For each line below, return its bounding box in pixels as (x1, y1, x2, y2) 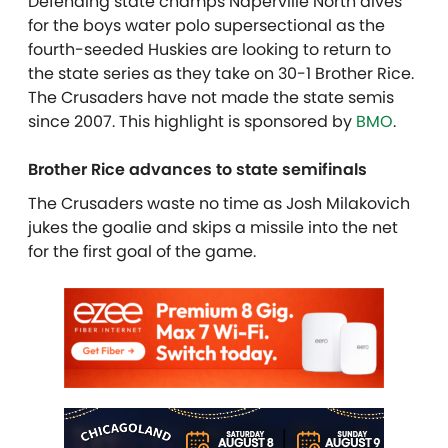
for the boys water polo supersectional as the (28, 13, 385, 37)
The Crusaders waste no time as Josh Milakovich (28, 191, 410, 215)
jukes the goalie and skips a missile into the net (28, 215, 398, 239)
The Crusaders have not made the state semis (28, 85, 394, 109)
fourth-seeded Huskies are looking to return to (28, 37, 391, 61)
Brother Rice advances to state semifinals (28, 157, 367, 181)
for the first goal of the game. (28, 239, 260, 263)
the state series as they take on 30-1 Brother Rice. (28, 61, 414, 85)
